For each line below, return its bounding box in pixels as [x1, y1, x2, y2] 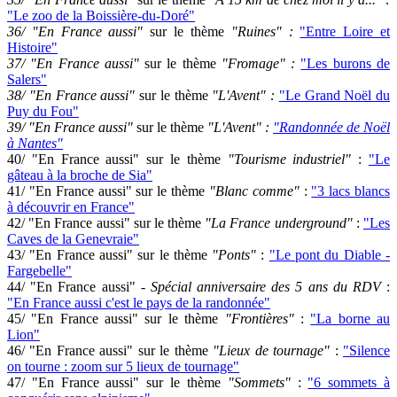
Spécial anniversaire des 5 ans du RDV [150, 279, 381, 294]
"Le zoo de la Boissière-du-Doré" [7, 8, 195, 23]
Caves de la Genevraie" [7, 231, 139, 246]
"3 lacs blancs [311, 183, 391, 198]
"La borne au [310, 311, 391, 326]
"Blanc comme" [208, 183, 300, 198]
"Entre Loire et [300, 24, 391, 39]
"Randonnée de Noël [273, 120, 390, 135]
